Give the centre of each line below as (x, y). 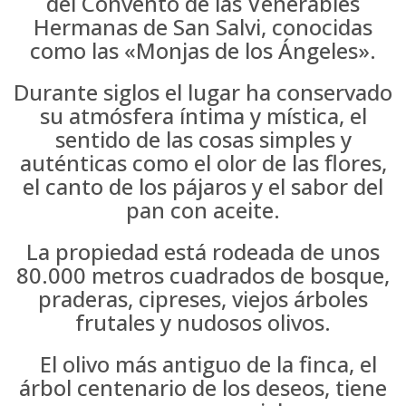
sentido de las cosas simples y (203, 139)
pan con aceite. (203, 210)
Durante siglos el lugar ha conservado (203, 92)
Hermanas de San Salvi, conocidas (203, 27)
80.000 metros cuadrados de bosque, (203, 275)
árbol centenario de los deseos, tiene (203, 387)
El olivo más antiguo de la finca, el (203, 364)
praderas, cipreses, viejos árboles (203, 299)
